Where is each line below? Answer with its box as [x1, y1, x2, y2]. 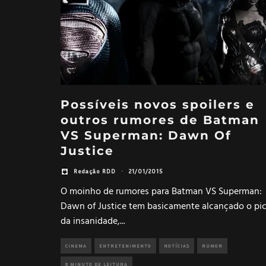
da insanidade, [61, 213, 120, 229]
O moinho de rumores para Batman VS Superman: [61, 183, 262, 199]
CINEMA [65, 242, 87, 249]
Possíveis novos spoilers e [61, 97, 255, 112]
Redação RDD [74, 167, 116, 175]
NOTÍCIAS [164, 242, 189, 249]
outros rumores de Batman [61, 112, 259, 127]
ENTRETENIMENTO [99, 242, 151, 249]
